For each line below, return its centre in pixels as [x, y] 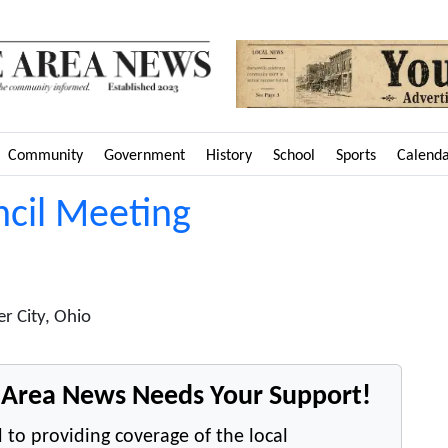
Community [45, 155]
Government [144, 155]
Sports [356, 155]
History [229, 155]
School [294, 155]
